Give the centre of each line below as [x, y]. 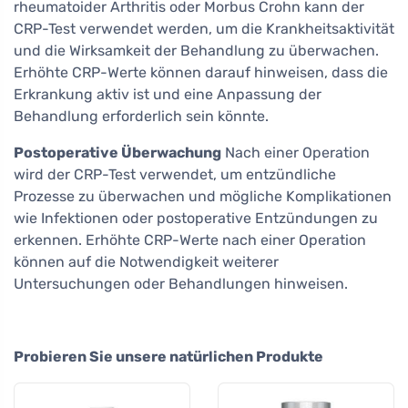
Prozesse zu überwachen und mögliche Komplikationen [203, 197]
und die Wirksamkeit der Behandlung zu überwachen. [196, 51]
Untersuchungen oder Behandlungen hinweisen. [181, 284]
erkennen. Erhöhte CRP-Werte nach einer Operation [190, 240]
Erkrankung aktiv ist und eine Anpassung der [168, 95]
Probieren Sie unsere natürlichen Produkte [168, 357]
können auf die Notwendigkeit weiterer [146, 262]
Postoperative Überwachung [117, 153]
